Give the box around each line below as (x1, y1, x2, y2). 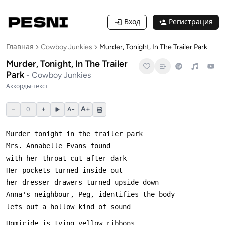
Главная (6, 43, 34, 51)
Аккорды (6, 83, 31, 90)
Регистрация (169, 18, 213, 26)
